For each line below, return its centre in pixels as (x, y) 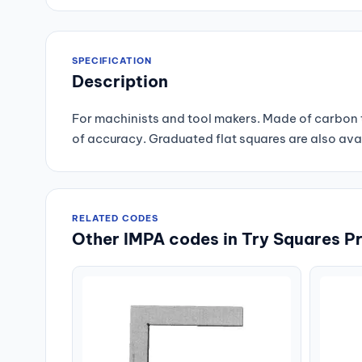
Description (120, 81)
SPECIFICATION (112, 61)
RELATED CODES (115, 218)
